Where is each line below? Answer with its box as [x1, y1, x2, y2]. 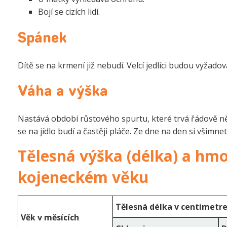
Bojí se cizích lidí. [38, 6, 100, 17]
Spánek [18, 31, 67, 46]
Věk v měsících [21, 211, 79, 223]
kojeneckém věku [18, 166, 148, 187]
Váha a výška [18, 85, 108, 99]
